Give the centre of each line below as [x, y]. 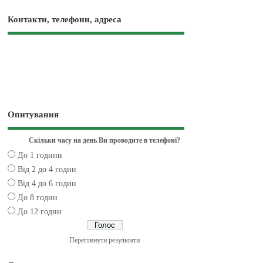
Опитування [33, 114]
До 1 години [40, 156]
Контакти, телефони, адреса [64, 20]
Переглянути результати [105, 240]
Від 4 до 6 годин [47, 184]
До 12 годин [39, 212]
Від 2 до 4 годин [47, 170]
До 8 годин [37, 198]
